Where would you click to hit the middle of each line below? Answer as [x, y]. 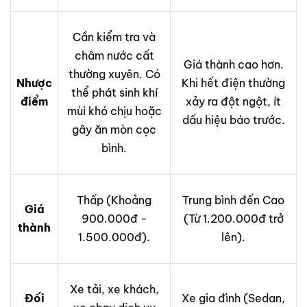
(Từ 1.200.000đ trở [233, 218]
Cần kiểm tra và [114, 37]
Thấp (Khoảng [114, 200]
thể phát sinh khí [114, 92]
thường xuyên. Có [114, 74]
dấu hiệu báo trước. [233, 120]
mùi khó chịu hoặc [114, 111]
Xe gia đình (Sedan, [233, 298]
